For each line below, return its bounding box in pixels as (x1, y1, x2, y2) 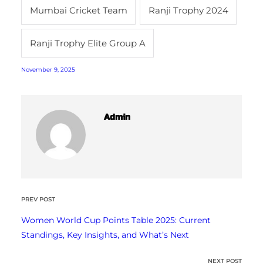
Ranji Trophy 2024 (148, 4, 228, 16)
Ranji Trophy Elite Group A (29, 37, 146, 49)
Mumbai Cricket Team (29, 4, 127, 16)
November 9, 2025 (21, 65, 75, 73)
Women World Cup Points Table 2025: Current (21, 215, 211, 226)
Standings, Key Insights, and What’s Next (21, 230, 189, 241)
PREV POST (21, 195, 55, 203)
